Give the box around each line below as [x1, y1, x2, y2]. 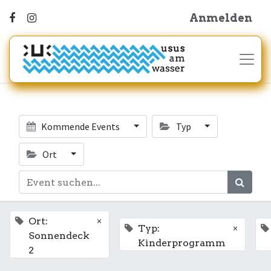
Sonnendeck [28, 230, 90, 241]
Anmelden [189, 11, 252, 24]
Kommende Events [39, 120, 122, 132]
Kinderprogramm [138, 237, 226, 249]
